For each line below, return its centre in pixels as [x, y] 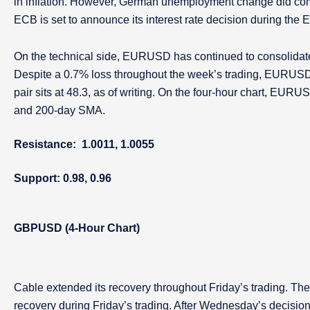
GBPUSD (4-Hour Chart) [77, 228]
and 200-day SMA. [60, 110]
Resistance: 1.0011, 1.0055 [84, 144]
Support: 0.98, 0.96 [63, 178]
